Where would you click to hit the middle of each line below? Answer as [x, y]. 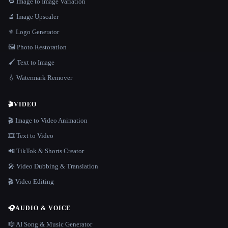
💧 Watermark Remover [40, 78]
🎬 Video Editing [31, 182]
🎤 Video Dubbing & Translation [53, 166]
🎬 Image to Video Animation [48, 121]
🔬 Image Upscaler [33, 17]
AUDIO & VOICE [43, 208]
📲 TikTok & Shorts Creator [46, 151]
